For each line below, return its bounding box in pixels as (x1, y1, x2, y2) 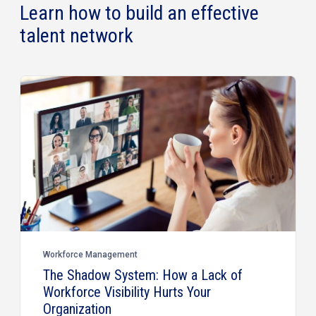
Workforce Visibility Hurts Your (43, 284, 211, 301)
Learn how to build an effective (20, 1, 259, 25)
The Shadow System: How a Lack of (43, 267, 243, 284)
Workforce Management (43, 250, 138, 260)
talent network (20, 24, 133, 48)
